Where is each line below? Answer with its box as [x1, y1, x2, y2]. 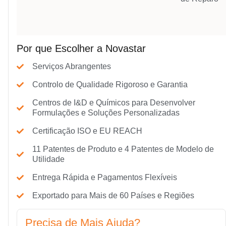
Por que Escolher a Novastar [17, 43, 146, 54]
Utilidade [32, 155, 65, 164]
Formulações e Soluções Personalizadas [32, 108, 180, 118]
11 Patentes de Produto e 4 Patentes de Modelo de [32, 145, 214, 154]
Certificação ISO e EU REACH [32, 127, 142, 136]
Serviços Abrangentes [32, 62, 111, 71]
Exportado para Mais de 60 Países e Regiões [32, 191, 194, 200]
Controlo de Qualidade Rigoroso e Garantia [32, 80, 188, 89]
